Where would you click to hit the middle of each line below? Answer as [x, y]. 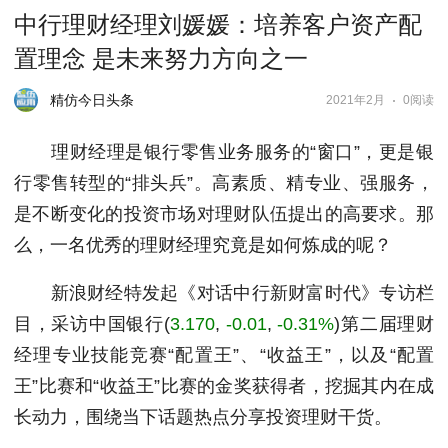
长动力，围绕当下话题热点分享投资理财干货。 [203, 417]
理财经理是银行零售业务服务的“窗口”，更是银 [224, 152]
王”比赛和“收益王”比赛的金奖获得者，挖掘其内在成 [224, 386]
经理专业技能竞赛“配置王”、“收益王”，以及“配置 [224, 355]
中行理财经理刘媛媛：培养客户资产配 [218, 25]
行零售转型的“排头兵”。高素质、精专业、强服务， [224, 183]
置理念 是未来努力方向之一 [161, 59]
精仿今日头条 [92, 100]
